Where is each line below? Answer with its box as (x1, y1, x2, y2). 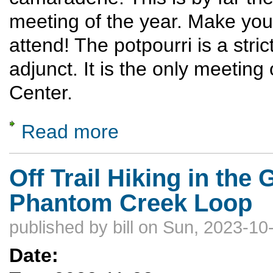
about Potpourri (119, 121, 172, 131)
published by (9, 218, 113, 238)
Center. (9, 81, 73, 104)
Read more (21, 121, 119, 143)
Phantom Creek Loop (9, 190, 252, 217)
